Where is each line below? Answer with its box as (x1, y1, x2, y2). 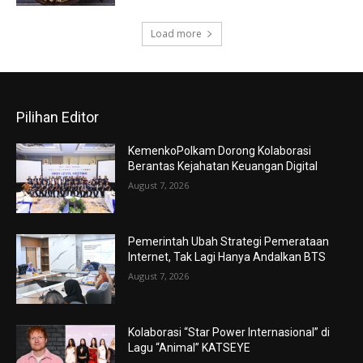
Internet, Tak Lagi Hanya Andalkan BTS (128, 250, 327, 264)
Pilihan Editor (16, 109, 99, 126)
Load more (150, 27, 202, 41)
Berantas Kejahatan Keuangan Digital (128, 160, 318, 173)
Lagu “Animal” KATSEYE (128, 340, 251, 354)
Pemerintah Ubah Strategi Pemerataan (128, 235, 330, 249)
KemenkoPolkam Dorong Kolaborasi (128, 144, 312, 158)
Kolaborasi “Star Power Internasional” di (128, 325, 331, 339)
